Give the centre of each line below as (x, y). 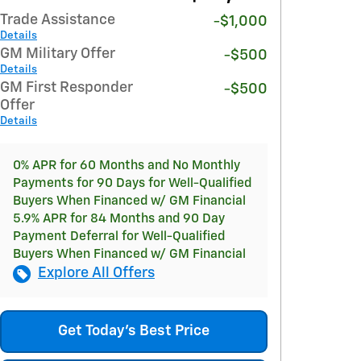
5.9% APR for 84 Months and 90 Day (119, 219)
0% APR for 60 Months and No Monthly (127, 166)
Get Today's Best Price (134, 332)
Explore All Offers (96, 273)
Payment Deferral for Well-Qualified (119, 237)
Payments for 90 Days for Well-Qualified (132, 183)
